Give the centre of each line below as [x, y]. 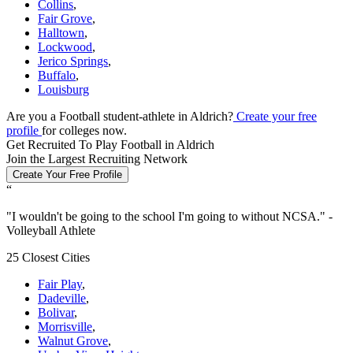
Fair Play [60, 284]
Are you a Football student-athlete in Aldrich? [120, 116]
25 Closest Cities [48, 257]
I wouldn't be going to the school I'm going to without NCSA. [166, 216]
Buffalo [57, 75]
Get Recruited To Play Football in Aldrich [110, 144]
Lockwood [65, 46]
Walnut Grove [73, 340]
